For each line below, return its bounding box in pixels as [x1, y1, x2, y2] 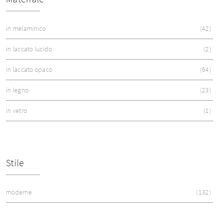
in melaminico [6, 24, 46, 33]
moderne [6, 188, 32, 197]
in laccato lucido [6, 44, 52, 54]
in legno [6, 86, 28, 95]
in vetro [6, 106, 27, 115]
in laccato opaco [6, 65, 52, 74]
